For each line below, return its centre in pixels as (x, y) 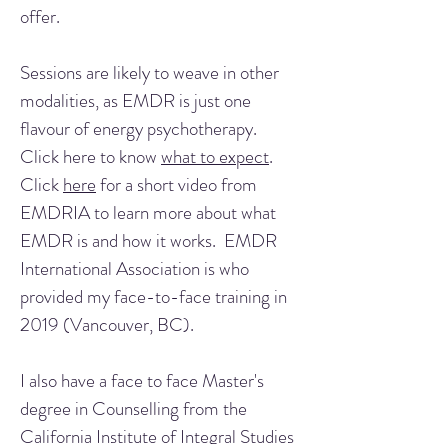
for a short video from (176, 184)
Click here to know (90, 156)
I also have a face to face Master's (142, 380)
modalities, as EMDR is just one (135, 100)
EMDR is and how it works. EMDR (148, 240)
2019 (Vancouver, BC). (109, 324)
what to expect (215, 156)
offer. (44, 16)
